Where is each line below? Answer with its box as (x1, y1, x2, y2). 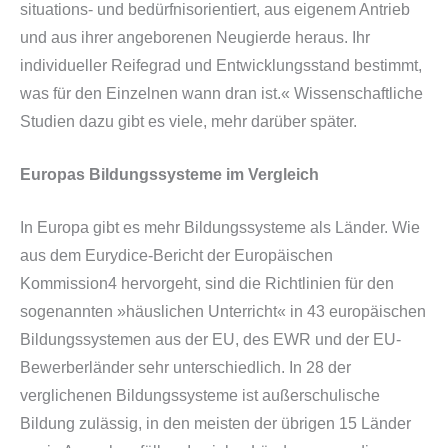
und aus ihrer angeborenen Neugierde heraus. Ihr (20, 29, 370, 47)
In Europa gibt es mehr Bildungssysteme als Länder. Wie (20, 218, 420, 236)
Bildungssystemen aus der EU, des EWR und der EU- (20, 330, 401, 348)
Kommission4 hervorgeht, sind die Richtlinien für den (20, 274, 394, 292)
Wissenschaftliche (290, 85, 423, 103)
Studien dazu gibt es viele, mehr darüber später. (20, 113, 357, 131)
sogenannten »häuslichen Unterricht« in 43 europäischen (20, 302, 426, 320)
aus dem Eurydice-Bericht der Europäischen (20, 246, 333, 264)
